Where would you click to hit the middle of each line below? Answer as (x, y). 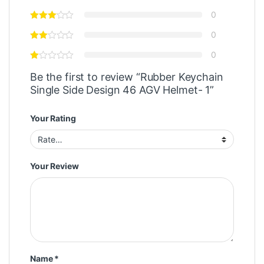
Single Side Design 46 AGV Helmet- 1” (122, 90)
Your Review (55, 166)
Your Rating (53, 118)
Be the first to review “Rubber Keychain (127, 77)
